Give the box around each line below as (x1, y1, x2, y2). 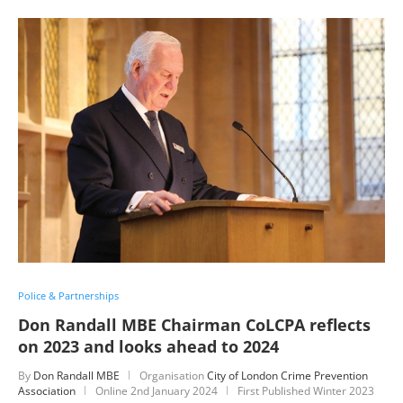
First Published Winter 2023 (237, 382, 374, 399)
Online (95, 382, 130, 399)
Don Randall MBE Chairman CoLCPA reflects (18, 313, 371, 336)
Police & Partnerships (18, 288, 119, 302)
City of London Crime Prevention (207, 367, 368, 383)
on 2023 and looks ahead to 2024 (18, 335, 279, 357)
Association (18, 382, 76, 399)
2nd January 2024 (130, 382, 218, 399)
